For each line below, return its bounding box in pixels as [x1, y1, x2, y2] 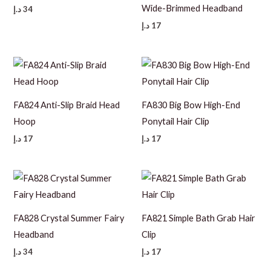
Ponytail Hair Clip [142, 116, 209, 126]
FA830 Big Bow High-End [142, 99, 240, 110]
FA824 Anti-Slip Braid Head [13, 99, 120, 110]
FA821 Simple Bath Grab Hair [142, 212, 255, 223]
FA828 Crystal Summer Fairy [13, 212, 125, 223]
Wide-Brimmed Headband [142, 2, 243, 13]
